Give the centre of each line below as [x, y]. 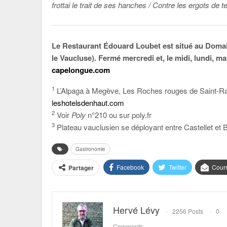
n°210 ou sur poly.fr [119, 115]
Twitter [178, 167]
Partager [81, 168]
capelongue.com [81, 70]
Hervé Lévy [136, 210]
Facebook [130, 167]
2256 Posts [188, 211]
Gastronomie [90, 149]
